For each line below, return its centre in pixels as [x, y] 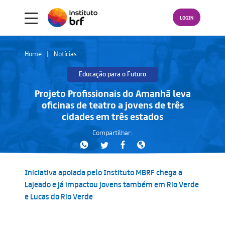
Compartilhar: [113, 132]
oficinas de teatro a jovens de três [113, 105]
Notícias [65, 53]
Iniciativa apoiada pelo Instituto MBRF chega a [103, 172]
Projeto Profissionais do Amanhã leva [113, 93]
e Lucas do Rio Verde [59, 196]
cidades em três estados [113, 116]
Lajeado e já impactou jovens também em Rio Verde [112, 184]
